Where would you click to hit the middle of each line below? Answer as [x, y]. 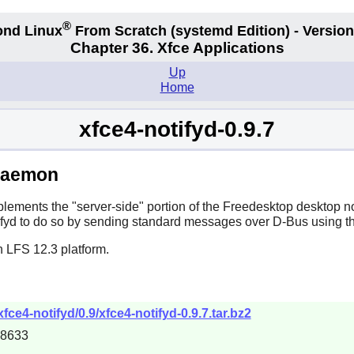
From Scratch [121, 30]
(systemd [202, 30]
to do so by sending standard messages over [144, 221]
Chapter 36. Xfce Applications [177, 48]
